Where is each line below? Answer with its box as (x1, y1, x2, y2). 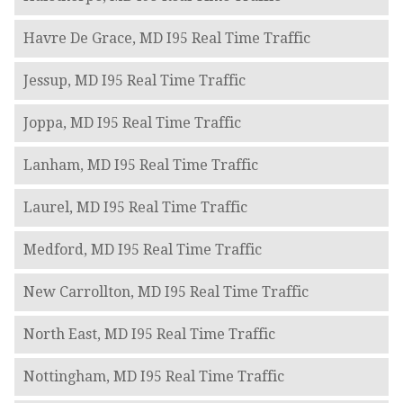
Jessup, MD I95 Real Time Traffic (22, 72, 246, 90)
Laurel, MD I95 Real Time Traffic (22, 199, 247, 217)
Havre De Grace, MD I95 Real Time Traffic (22, 30, 310, 48)
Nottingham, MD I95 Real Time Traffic (22, 368, 284, 386)
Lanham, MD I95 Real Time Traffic (22, 157, 258, 175)
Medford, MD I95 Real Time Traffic (22, 241, 262, 259)
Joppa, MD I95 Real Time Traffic (22, 114, 241, 132)
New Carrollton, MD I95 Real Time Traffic (22, 283, 309, 301)
